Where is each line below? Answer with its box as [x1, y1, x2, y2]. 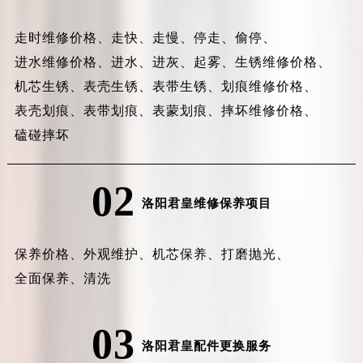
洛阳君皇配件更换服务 [141, 339, 271, 352]
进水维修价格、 [14, 54, 111, 69]
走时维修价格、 [14, 30, 111, 45]
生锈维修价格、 [234, 54, 331, 69]
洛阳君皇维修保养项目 [141, 196, 271, 210]
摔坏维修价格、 [220, 103, 318, 117]
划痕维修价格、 [220, 79, 318, 93]
